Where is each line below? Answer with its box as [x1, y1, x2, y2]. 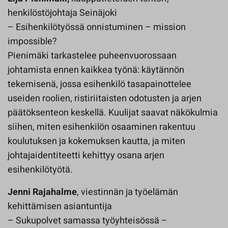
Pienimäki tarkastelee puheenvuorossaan [8, 49, 177, 63]
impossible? [8, 35, 57, 48]
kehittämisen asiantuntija [8, 199, 112, 213]
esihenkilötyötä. [8, 163, 73, 177]
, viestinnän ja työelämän [77, 185, 178, 199]
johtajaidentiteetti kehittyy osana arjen [8, 149, 164, 162]
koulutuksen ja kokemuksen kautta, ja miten [8, 134, 185, 148]
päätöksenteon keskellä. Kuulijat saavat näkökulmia [8, 106, 218, 120]
